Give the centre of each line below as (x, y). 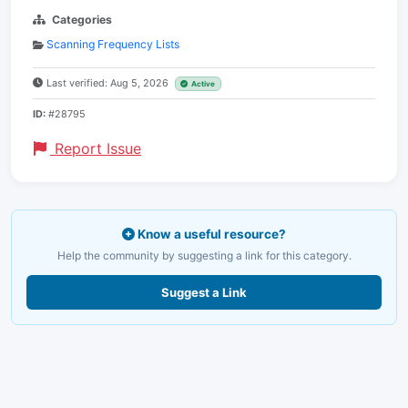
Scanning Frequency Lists (113, 44)
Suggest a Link (204, 292)
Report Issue (96, 148)
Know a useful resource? (210, 234)
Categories (82, 20)
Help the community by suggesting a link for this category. (204, 255)
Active (204, 84)
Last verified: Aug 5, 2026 (109, 83)
